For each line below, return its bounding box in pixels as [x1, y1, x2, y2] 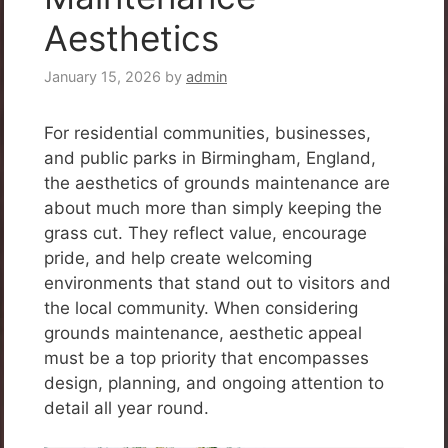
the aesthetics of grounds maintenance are [44, 173, 390, 194]
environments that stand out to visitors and [44, 273, 391, 294]
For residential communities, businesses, [44, 123, 371, 144]
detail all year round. [44, 398, 209, 419]
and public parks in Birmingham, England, [44, 148, 376, 169]
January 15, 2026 [44, 68, 161, 86]
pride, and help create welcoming [44, 248, 312, 269]
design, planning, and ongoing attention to [44, 373, 384, 394]
